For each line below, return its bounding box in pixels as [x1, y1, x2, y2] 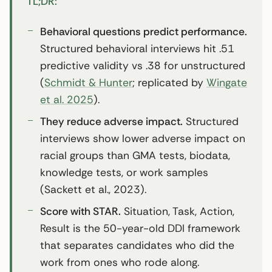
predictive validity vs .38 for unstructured [40, 58, 245, 72]
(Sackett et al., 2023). [40, 182, 146, 196]
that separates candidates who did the [40, 238, 234, 252]
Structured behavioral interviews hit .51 [40, 41, 234, 55]
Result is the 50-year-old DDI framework [40, 221, 240, 235]
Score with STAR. [40, 204, 121, 218]
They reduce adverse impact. [40, 114, 183, 128]
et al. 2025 [40, 92, 93, 106]
